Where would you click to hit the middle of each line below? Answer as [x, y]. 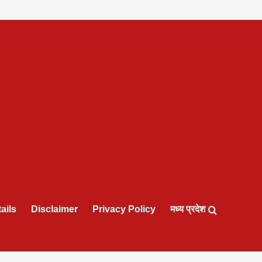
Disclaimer [54, 209]
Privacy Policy [124, 209]
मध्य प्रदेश [188, 209]
